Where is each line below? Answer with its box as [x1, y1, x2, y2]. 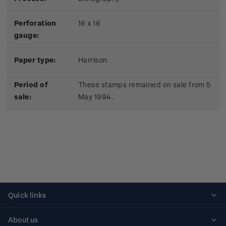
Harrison [78, 55, 109, 65]
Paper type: [14, 55, 56, 65]
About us [8, 215, 38, 224]
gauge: [14, 31, 39, 40]
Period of [14, 80, 47, 89]
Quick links [8, 191, 46, 200]
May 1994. [78, 92, 114, 101]
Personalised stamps [8, 209, 80, 218]
